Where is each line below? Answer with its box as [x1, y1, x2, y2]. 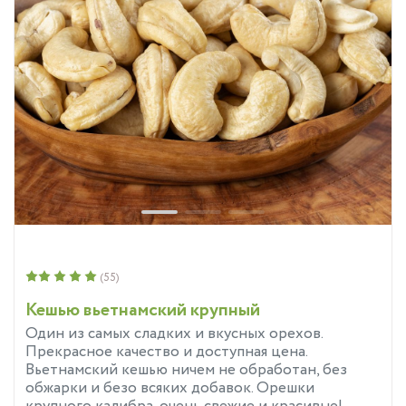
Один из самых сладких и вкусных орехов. [25, 323, 323, 346]
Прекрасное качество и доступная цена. [25, 341, 307, 364]
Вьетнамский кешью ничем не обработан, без [25, 359, 347, 382]
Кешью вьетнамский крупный [25, 297, 260, 324]
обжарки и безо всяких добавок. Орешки [25, 377, 314, 401]
